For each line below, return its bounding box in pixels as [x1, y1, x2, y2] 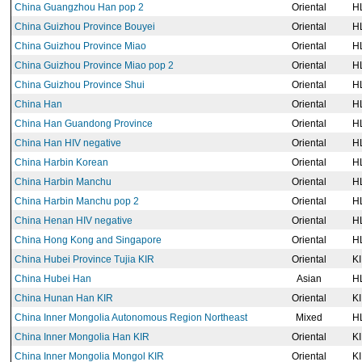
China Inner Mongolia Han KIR [15, 331, 149, 343]
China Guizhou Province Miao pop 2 [15, 60, 174, 71]
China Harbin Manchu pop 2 [15, 196, 139, 207]
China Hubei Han [15, 273, 91, 284]
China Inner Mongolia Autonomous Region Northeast [15, 312, 247, 323]
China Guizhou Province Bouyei [15, 21, 155, 32]
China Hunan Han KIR [15, 293, 113, 304]
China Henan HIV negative [15, 215, 133, 226]
